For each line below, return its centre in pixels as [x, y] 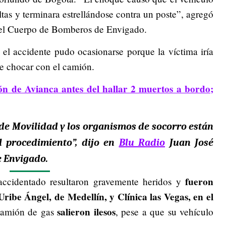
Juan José [189, 142]
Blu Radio [142, 142]
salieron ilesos [86, 212]
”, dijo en [96, 142]
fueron [197, 181]
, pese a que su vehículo [164, 211]
